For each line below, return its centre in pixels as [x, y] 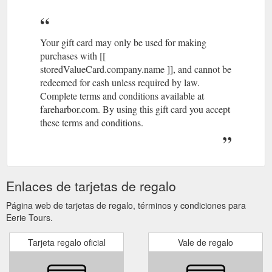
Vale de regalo [206, 242]
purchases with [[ [73, 55]
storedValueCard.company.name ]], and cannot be [136, 69]
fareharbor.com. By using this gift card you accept [135, 109]
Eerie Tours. [29, 217]
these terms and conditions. [92, 122]
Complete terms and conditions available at [122, 95]
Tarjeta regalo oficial [66, 242]
